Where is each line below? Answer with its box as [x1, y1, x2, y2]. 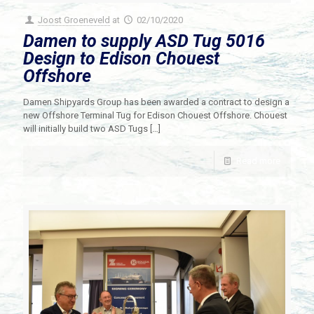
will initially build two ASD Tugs [23, 123, 148, 134]
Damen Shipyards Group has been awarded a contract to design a [23, 96, 289, 107]
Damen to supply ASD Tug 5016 [23, 30, 265, 51]
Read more [236, 155, 280, 166]
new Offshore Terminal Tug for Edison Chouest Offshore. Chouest [23, 109, 287, 121]
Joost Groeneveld [38, 14, 111, 25]
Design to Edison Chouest [23, 48, 219, 69]
